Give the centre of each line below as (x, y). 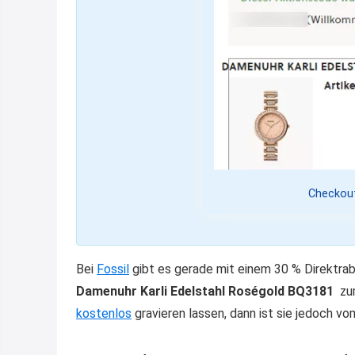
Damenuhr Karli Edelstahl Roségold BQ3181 (206, 291)
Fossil (113, 269)
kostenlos (104, 313)
